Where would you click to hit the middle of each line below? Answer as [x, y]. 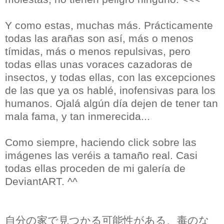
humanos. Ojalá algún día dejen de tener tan [111, 103]
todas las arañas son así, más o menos [99, 38]
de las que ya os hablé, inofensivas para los [110, 90]
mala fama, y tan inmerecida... [77, 116]
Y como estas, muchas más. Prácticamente [109, 25]
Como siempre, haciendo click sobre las [101, 142]
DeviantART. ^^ [41, 181]
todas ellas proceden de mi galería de [95, 168]
